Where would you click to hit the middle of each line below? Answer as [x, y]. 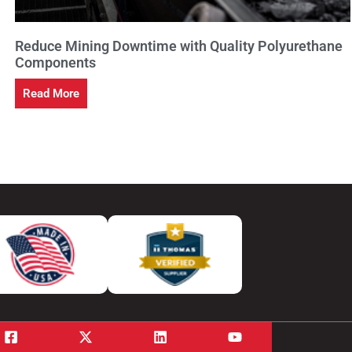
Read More [51, 94]
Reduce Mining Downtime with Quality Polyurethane [179, 46]
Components [56, 63]
